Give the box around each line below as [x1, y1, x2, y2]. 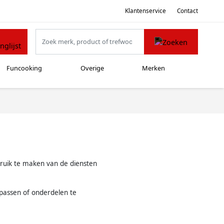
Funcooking [6, 63, 42, 73]
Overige [80, 63, 104, 73]
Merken [142, 63, 165, 73]
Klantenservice [124, 6, 166, 14]
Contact [177, 6, 198, 14]
